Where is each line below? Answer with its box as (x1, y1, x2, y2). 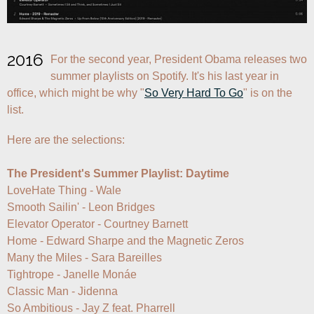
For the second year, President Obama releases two (50, 53, 307, 66)
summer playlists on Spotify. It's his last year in (50, 70, 279, 83)
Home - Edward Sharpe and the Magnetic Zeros (7, 235, 244, 247)
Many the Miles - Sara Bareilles (7, 252, 162, 264)
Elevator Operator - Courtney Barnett (7, 218, 188, 231)
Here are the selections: (7, 134, 125, 146)
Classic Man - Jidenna (7, 285, 118, 298)
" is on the (243, 87, 292, 100)
